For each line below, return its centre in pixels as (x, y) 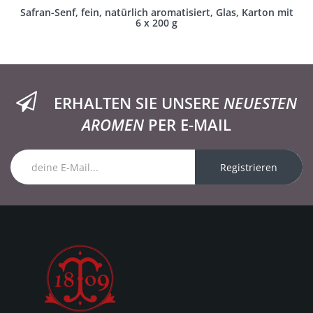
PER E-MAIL (188, 124)
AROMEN (113, 124)
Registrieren (249, 167)
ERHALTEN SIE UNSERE (139, 103)
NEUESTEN (260, 103)
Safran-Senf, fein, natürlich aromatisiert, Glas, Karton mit (156, 12)
